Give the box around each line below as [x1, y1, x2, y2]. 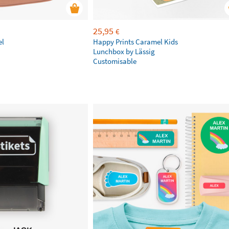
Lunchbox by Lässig [93, 47, 155, 56]
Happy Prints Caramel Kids [93, 37, 178, 47]
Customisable [93, 56, 136, 66]
